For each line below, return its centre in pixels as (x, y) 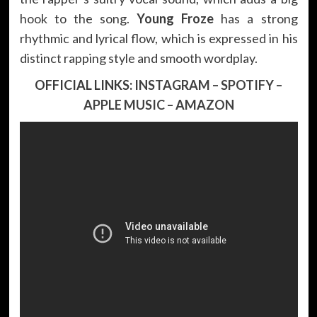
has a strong (256, 18)
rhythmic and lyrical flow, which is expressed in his (158, 38)
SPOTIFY (247, 85)
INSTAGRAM (172, 85)
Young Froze (175, 18)
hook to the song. (78, 18)
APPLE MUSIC (124, 104)
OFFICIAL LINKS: (85, 85)
